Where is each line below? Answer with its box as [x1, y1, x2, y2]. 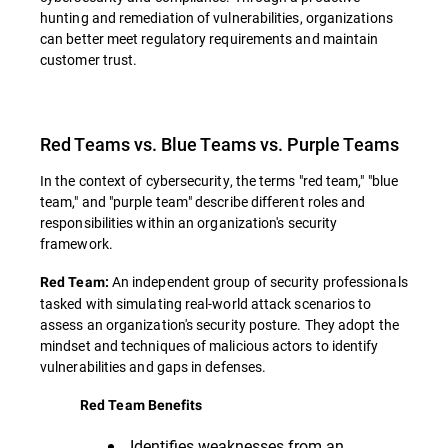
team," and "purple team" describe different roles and [40, 192, 366, 212]
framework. [40, 234, 113, 254]
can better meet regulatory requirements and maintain [40, 29, 379, 49]
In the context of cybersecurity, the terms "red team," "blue [40, 171, 399, 191]
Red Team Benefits [80, 397, 203, 414]
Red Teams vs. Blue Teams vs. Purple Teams [40, 132, 399, 157]
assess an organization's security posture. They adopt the [40, 315, 399, 335]
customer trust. [40, 50, 138, 70]
